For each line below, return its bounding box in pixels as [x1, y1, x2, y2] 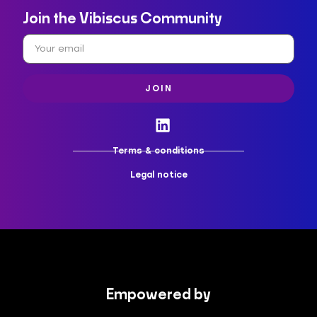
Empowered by [106, 287, 211, 302]
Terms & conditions [113, 146, 204, 156]
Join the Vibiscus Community [23, 12, 223, 27]
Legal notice [129, 170, 188, 180]
